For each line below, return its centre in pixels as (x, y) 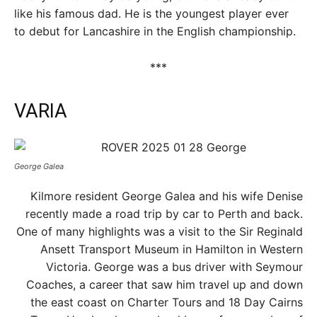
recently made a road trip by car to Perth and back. (164, 214)
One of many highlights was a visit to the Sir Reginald (160, 231)
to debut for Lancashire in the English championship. (155, 31)
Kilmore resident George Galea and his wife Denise (167, 196)
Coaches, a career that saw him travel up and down (165, 284)
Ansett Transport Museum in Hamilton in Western (172, 249)
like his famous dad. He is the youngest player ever (151, 13)
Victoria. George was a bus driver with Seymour (174, 267)
